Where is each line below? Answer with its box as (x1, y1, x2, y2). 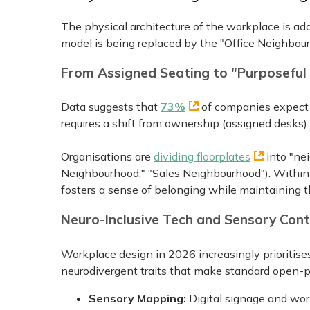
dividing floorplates (154, 149, 250, 164)
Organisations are (61, 149, 154, 164)
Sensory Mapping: (89, 291, 189, 305)
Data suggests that (61, 100, 161, 114)
